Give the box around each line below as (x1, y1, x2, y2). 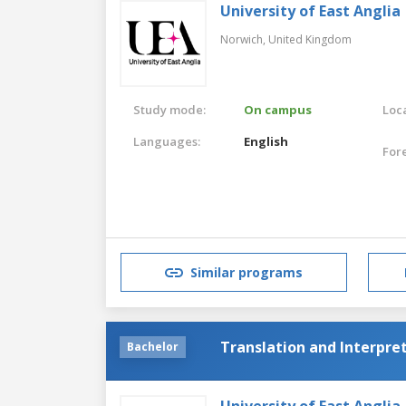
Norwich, (220, 31, 268, 47)
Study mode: (133, 101, 206, 118)
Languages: (133, 132, 200, 150)
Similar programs (190, 264, 303, 282)
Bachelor (127, 338, 179, 354)
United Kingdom (268, 31, 352, 47)
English (244, 132, 289, 150)
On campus (244, 101, 313, 118)
